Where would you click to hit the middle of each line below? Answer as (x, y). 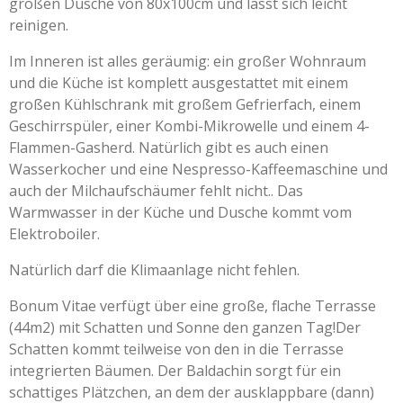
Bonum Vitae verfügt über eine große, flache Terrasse (193, 305)
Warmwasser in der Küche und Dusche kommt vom (180, 212)
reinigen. (39, 25)
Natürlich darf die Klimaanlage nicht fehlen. (154, 269)
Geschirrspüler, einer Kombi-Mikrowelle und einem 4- (189, 125)
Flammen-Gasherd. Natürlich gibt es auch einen (169, 147)
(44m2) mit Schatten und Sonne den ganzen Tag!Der (185, 327)
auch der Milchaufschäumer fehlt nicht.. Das (156, 190)
